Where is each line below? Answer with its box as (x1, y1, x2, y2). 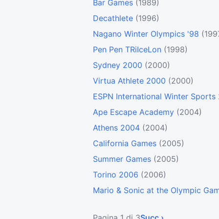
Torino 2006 (93, 170, 138, 180)
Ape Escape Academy (93, 107, 174, 117)
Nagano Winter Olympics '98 (93, 29, 199, 39)
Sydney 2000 (93, 60, 142, 70)
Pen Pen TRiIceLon (93, 44, 161, 55)
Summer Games (93, 154, 151, 164)
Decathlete (93, 13, 133, 23)
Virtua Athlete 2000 (93, 76, 166, 86)
